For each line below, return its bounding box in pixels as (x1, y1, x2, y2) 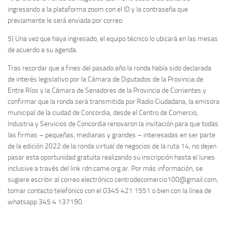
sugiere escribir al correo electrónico (8, 175, 115, 184)
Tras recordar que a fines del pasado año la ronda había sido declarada (8, 64, 211, 73)
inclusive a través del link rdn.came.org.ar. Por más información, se (8, 164, 203, 173)
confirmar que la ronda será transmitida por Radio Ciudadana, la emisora (8, 97, 219, 106)
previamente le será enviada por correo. (8, 16, 124, 25)
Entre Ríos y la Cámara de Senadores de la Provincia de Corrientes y (8, 86, 206, 95)
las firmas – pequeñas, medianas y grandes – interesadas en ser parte (8, 131, 215, 140)
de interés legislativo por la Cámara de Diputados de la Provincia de (8, 75, 203, 84)
